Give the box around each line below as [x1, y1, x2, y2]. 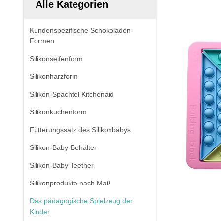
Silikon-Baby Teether [30, 161, 94, 169]
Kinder [30, 208, 50, 216]
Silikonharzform [30, 73, 78, 80]
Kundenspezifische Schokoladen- [30, 26, 133, 34]
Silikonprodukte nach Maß [30, 179, 111, 187]
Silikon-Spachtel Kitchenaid [30, 90, 114, 98]
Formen [30, 37, 54, 45]
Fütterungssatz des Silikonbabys [30, 126, 131, 134]
